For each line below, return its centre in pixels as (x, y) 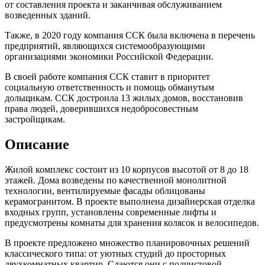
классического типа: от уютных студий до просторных (115, 254)
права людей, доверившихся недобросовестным (101, 109)
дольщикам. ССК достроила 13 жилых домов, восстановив (124, 98)
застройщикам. (35, 119)
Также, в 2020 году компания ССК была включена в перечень (130, 35)
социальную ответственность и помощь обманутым (109, 88)
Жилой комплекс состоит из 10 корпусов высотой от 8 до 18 (127, 170)
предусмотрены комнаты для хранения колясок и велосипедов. (132, 223)
